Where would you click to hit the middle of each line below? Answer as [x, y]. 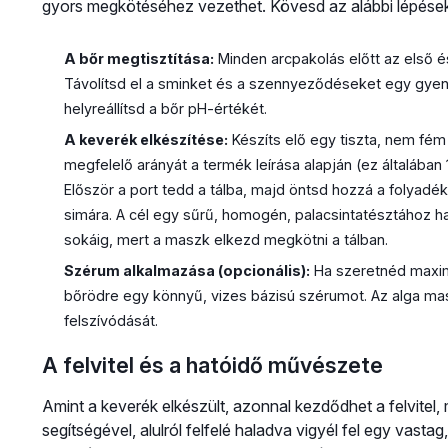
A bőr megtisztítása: [138, 59]
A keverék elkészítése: [145, 140]
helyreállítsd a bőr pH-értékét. [165, 109]
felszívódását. [110, 320]
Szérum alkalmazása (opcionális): [186, 270]
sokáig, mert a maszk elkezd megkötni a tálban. [225, 240]
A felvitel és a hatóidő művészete [212, 364]
